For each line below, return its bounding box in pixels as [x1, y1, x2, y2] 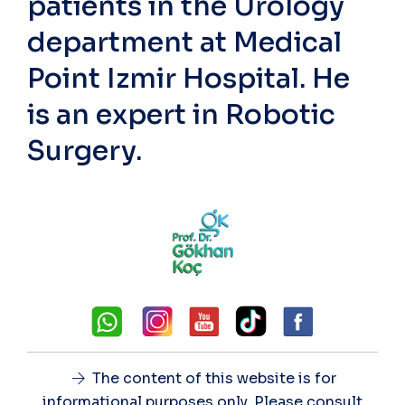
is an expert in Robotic [27, 98, 335, 132]
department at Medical [27, 25, 342, 60]
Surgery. [27, 134, 142, 168]
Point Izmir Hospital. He [27, 61, 350, 96]
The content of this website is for [89, 369, 337, 388]
